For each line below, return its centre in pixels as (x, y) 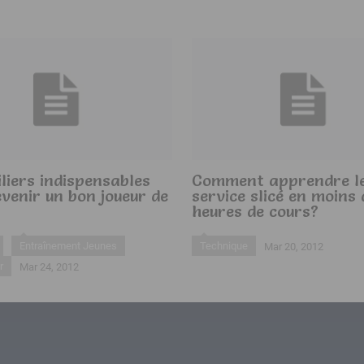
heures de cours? (255, 211)
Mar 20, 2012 (293, 247)
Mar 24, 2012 (50, 267)
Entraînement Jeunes (69, 246)
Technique (223, 246)
